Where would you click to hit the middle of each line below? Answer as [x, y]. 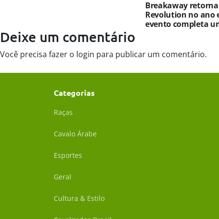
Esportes [68, 155]
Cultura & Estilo [79, 198]
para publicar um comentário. [151, 55]
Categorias [74, 93]
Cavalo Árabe [75, 134]
